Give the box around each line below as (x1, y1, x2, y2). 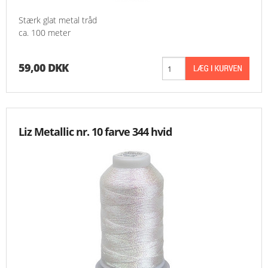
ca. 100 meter (19, 27, 71, 39)
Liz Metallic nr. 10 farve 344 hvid (19, 124, 172, 139)
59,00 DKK (19, 60, 68, 75)
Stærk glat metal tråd (19, 14, 97, 26)
